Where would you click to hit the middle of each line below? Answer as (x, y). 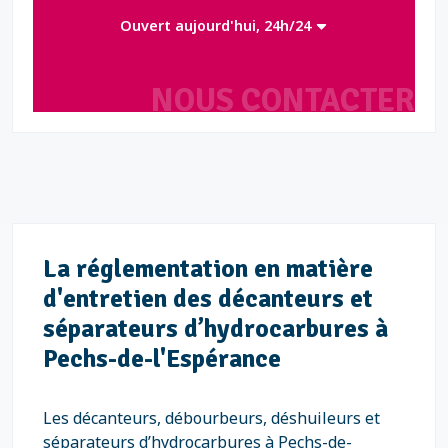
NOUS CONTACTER (283, 100)
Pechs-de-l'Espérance (162, 358)
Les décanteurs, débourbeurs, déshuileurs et (211, 418)
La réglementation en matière (208, 268)
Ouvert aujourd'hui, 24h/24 (218, 25)
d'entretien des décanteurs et (208, 298)
